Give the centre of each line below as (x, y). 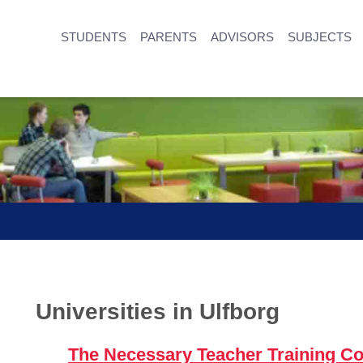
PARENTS (169, 37)
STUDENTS (94, 37)
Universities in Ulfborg (158, 312)
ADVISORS (242, 37)
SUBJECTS (320, 37)
